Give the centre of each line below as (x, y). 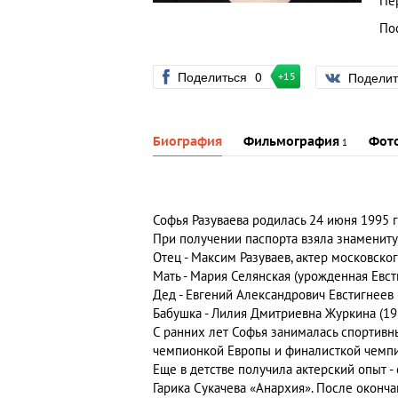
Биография (187, 142)
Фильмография (291, 142)
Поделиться (214, 76)
